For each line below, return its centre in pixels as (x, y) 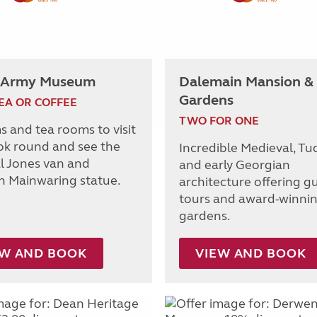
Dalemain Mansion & (246, 81)
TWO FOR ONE (219, 120)
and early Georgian (235, 165)
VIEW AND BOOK (251, 253)
